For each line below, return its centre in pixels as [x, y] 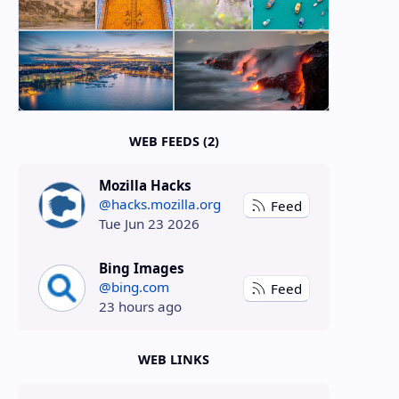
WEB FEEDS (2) [174, 141]
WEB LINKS [174, 360]
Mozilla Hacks [146, 185]
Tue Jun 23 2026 [150, 224]
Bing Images [142, 269]
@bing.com [134, 287]
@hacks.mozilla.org [160, 204]
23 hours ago [141, 307]
